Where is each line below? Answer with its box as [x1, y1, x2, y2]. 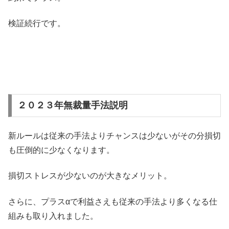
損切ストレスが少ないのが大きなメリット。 [8, 171, 172, 180]
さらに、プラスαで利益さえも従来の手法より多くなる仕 [8, 197, 217, 206]
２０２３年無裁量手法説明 [17, 100, 128, 111]
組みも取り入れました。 [8, 211, 98, 220]
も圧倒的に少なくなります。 [8, 145, 114, 154]
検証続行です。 [8, 19, 65, 28]
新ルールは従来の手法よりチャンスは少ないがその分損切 [8, 131, 221, 140]
